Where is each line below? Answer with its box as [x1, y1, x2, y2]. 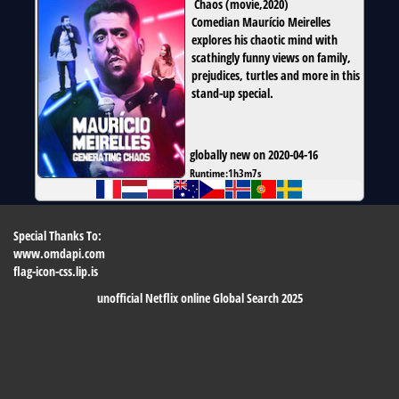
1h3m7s [228, 166, 261, 181]
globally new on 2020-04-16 [190, 146, 318, 164]
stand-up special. [191, 85, 273, 102]
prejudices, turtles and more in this [191, 67, 360, 85]
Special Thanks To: [13, 227, 102, 245]
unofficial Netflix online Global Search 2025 [96, 289, 303, 307]
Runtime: [190, 166, 228, 181]
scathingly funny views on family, [191, 49, 351, 67]
